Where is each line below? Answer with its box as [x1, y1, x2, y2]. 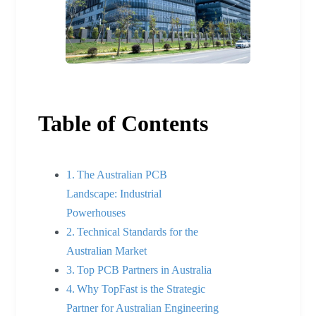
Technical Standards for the [77, 225, 199, 238]
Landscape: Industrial [66, 187, 162, 200]
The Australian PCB [77, 168, 168, 181]
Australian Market [66, 244, 147, 257]
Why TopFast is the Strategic [77, 282, 206, 295]
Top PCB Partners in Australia [77, 263, 212, 276]
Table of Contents [38, 110, 208, 136]
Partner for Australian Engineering [66, 301, 219, 314]
